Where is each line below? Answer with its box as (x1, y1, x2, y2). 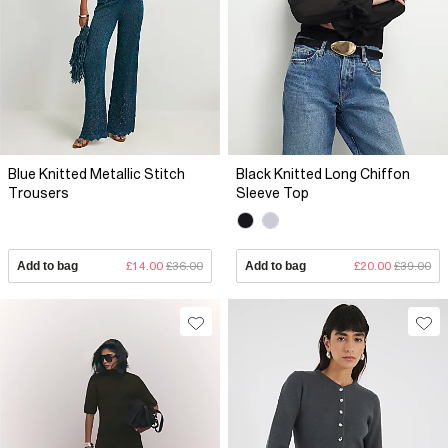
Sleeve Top (236, 185, 309, 202)
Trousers (8, 185, 69, 202)
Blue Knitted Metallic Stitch (8, 166, 185, 183)
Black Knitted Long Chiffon (236, 166, 410, 183)
